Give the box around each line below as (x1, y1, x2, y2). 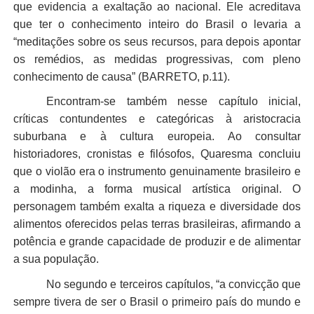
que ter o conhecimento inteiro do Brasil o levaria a (13, 18, 301, 30)
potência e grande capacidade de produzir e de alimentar (13, 235, 301, 248)
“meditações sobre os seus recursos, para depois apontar (13, 35, 301, 48)
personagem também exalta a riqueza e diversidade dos (13, 200, 301, 213)
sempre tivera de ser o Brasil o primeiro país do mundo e (13, 296, 301, 308)
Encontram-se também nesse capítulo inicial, (46, 95, 301, 108)
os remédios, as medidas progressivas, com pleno (13, 53, 301, 65)
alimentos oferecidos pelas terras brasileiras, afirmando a (13, 218, 301, 231)
